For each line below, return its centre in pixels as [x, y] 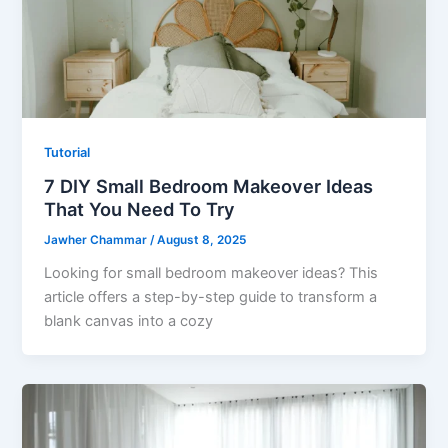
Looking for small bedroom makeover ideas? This [211, 273]
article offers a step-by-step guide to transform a [211, 297]
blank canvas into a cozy [129, 321]
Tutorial [67, 152]
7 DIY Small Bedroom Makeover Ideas [209, 186]
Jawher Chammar [97, 240]
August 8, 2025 [202, 240]
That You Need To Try [140, 209]
